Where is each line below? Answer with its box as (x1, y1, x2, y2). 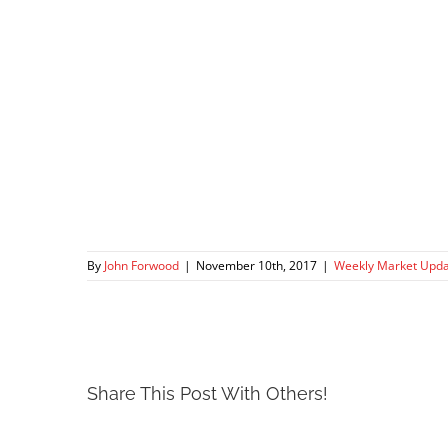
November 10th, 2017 (196, 257, 317, 275)
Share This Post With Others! (87, 382, 328, 404)
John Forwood (104, 257, 179, 275)
